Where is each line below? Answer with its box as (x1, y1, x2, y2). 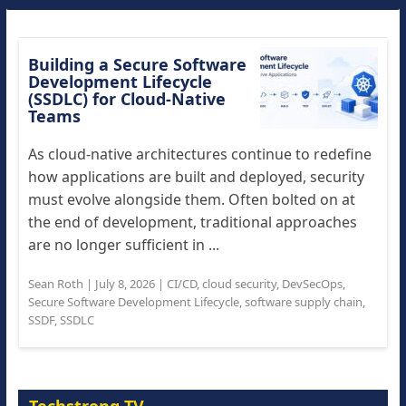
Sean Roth (27, 275, 83, 292)
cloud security (201, 275, 276, 292)
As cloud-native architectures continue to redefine (27, 144, 372, 164)
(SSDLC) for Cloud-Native (27, 88, 226, 110)
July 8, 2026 (94, 275, 155, 292)
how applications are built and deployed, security (27, 167, 364, 187)
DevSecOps (281, 275, 343, 292)
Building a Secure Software (27, 53, 246, 75)
